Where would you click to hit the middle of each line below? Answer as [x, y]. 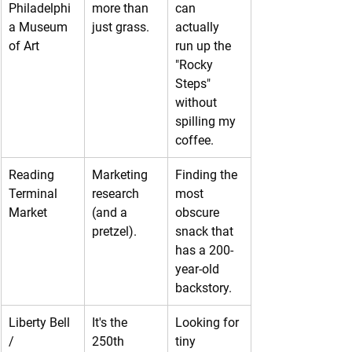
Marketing [121, 174]
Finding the [208, 174]
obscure [199, 212]
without [198, 102]
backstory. [203, 288]
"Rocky [196, 64]
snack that [206, 231]
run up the [205, 46]
